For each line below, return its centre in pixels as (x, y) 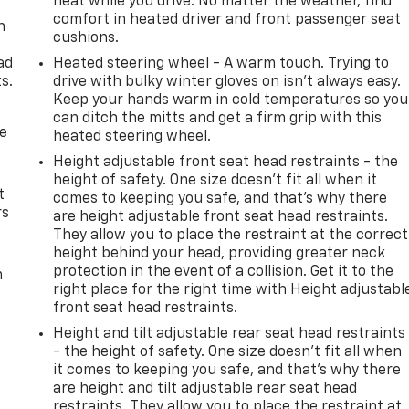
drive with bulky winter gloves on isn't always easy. (227, 82)
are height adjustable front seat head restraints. (221, 217)
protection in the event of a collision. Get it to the (224, 272)
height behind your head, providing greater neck (220, 253)
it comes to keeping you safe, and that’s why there (227, 370)
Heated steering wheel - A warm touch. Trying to (221, 63)
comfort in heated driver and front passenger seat (227, 20)
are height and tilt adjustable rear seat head (205, 388)
